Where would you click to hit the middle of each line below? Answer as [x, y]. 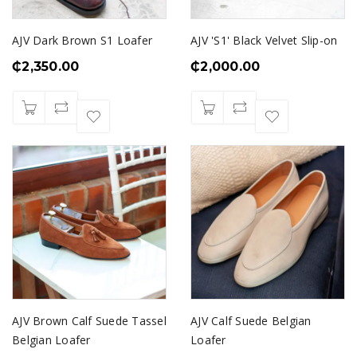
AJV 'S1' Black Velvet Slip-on [264, 40]
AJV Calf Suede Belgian [251, 321]
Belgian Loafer [51, 340]
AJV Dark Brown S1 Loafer [82, 40]
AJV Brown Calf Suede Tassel [89, 321]
